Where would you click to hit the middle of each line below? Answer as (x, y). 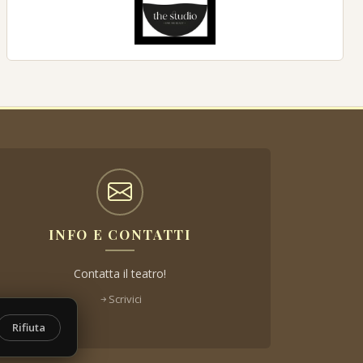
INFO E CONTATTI (120, 234)
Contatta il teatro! (120, 273)
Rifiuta (29, 327)
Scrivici (125, 299)
